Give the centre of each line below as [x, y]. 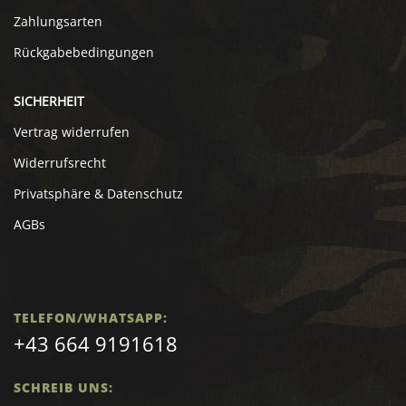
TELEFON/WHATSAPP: [91, 318]
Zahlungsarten [58, 22]
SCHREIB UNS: [63, 388]
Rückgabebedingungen [84, 53]
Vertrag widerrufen [72, 132]
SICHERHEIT [49, 101]
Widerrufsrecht [60, 163]
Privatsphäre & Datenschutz [98, 194]
